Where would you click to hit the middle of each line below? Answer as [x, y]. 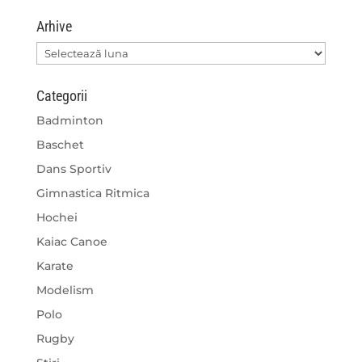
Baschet [60, 145]
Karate [55, 266]
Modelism [65, 290]
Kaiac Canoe [72, 242]
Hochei [57, 218]
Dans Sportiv [74, 169]
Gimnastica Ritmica [93, 194]
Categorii [61, 96]
